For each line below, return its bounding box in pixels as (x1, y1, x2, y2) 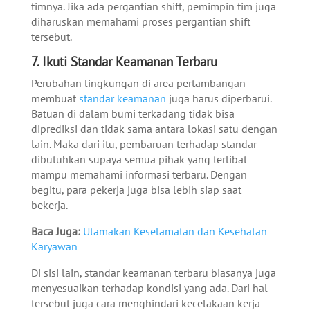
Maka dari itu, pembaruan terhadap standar (53, 137, 257, 152)
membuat (30, 91, 79, 106)
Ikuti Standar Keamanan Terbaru (42, 53, 217, 71)
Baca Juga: (30, 224, 80, 239)
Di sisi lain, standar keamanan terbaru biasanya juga (30, 266, 276, 280)
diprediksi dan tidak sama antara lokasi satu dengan (30, 122, 277, 136)
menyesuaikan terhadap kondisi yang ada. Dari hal (30, 281, 268, 295)
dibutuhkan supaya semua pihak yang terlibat (30, 152, 247, 167)
